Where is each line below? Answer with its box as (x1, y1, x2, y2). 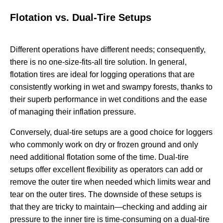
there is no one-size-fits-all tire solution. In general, (10, 58, 187, 67)
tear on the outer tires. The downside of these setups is (10, 190, 202, 199)
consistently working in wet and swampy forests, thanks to (10, 83, 213, 92)
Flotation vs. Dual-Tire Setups (10, 12, 154, 23)
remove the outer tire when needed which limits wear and (10, 178, 211, 187)
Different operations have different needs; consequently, (10, 45, 206, 54)
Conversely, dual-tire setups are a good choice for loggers (10, 128, 213, 137)
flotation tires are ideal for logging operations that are (10, 70, 195, 79)
